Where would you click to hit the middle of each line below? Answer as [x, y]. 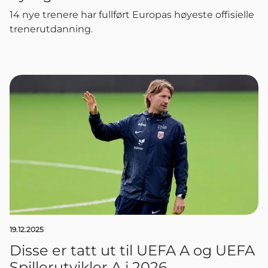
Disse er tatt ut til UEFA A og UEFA [132, 250]
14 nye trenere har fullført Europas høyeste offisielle [132, 14]
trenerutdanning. [51, 29]
